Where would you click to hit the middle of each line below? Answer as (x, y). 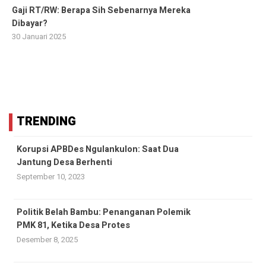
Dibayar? (30, 23)
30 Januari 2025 (39, 36)
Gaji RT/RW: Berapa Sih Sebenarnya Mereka (101, 10)
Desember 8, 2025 (47, 239)
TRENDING (46, 121)
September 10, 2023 (51, 176)
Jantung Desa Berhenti (64, 162)
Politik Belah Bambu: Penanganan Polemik (104, 212)
